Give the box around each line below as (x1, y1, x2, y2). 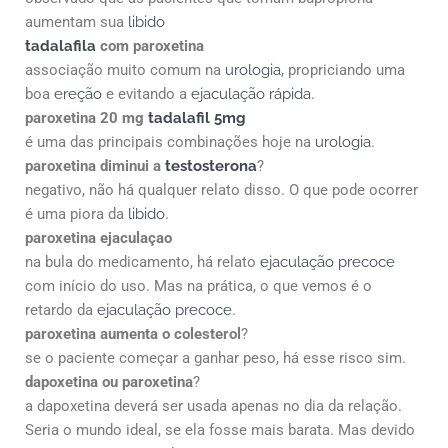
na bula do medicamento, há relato (25, 252, 260, 271)
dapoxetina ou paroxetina (25, 372, 193, 391)
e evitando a (106, 84, 191, 103)
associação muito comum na (25, 60, 225, 79)
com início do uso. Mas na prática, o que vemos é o (25, 276, 372, 295)
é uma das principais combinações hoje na (25, 132, 315, 151)
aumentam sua (25, 12, 128, 31)
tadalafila (25, 36, 96, 55)
